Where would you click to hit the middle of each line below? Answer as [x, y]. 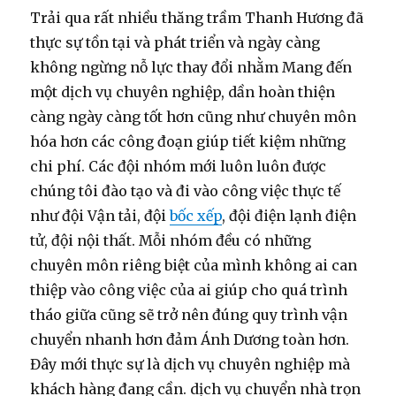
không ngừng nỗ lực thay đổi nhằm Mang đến [191, 67]
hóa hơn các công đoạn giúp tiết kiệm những [188, 141]
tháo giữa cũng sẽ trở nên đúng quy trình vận [189, 314]
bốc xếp [196, 215]
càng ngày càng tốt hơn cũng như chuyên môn [194, 116]
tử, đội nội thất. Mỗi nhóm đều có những [171, 240]
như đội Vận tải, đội [100, 215]
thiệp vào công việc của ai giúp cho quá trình [189, 289]
